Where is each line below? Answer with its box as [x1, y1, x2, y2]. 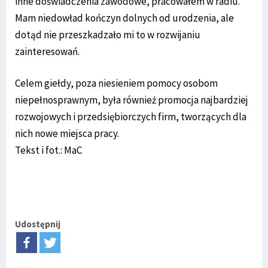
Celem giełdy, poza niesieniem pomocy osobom [15, 77, 218, 90]
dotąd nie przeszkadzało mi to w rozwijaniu [15, 28, 200, 42]
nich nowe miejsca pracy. [15, 127, 119, 141]
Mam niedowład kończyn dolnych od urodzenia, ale [15, 11, 234, 25]
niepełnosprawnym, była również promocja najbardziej [15, 93, 248, 107]
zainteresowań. [15, 45, 80, 59]
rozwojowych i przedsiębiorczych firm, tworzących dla [15, 110, 246, 124]
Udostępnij [15, 218, 60, 230]
